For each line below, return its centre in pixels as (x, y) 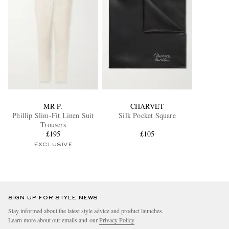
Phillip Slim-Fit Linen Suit (53, 116)
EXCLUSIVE (53, 145)
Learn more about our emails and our (54, 220)
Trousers (53, 125)
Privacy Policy (117, 220)
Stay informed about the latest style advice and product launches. (86, 211)
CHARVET (147, 106)
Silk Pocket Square (147, 116)
